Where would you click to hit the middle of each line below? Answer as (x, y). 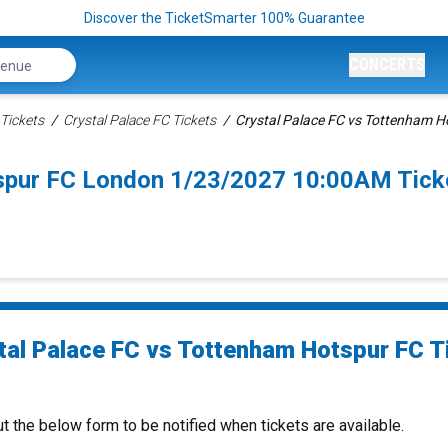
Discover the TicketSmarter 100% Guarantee (224, 18)
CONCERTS (387, 64)
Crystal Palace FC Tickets (139, 120)
